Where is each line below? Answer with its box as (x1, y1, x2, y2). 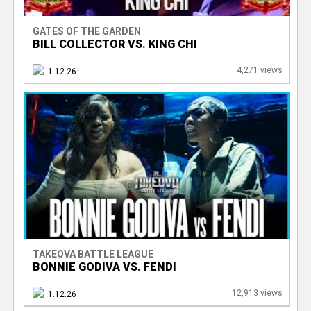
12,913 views (231, 287, 283, 298)
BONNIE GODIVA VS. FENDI (32, 260, 176, 274)
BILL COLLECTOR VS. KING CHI (32, 37, 197, 51)
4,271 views (236, 65, 283, 75)
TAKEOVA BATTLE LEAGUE (32, 248, 153, 260)
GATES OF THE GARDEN (32, 25, 141, 37)
